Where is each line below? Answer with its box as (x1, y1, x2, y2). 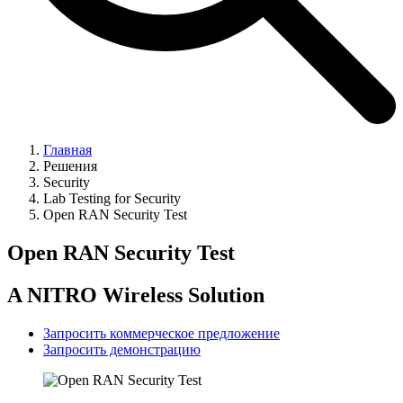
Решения (43, 158, 97, 175)
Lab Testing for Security (43, 191, 181, 207)
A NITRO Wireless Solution (7, 282, 264, 307)
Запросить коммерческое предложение (43, 325, 280, 341)
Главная (43, 142, 92, 158)
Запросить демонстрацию (43, 341, 201, 357)
